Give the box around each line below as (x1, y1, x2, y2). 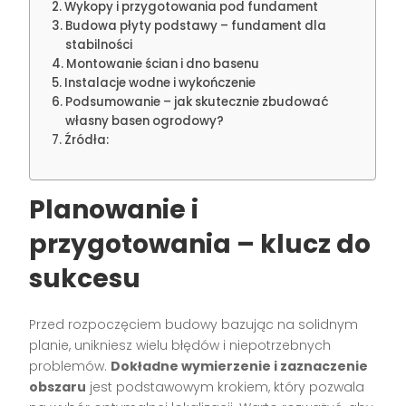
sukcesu (29, 261, 141, 297)
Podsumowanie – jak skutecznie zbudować (65, 93, 330, 111)
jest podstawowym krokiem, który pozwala (86, 378, 365, 397)
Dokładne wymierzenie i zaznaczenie (111, 357, 369, 376)
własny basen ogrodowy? (65, 112, 225, 130)
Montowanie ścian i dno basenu (66, 55, 260, 73)
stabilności (65, 36, 133, 54)
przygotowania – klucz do (29, 227, 372, 263)
